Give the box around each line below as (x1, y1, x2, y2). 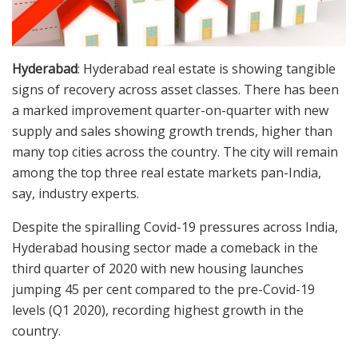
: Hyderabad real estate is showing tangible (78, 60, 336, 78)
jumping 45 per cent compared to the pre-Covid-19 (12, 280, 315, 299)
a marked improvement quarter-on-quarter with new (12, 101, 328, 120)
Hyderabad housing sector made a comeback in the (12, 239, 318, 257)
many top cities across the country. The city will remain (12, 143, 338, 161)
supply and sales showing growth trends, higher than (12, 122, 332, 141)
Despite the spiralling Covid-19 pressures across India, (12, 218, 338, 237)
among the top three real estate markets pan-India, (12, 164, 321, 182)
